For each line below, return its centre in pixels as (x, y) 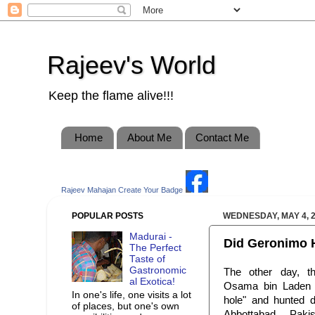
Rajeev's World (131, 65)
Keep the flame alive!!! (111, 96)
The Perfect (156, 248)
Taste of (148, 259)
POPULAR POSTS (108, 216)
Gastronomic (158, 271)
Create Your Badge (150, 189)
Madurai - (151, 237)
